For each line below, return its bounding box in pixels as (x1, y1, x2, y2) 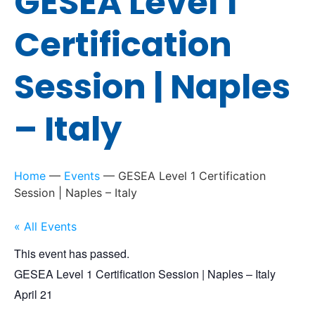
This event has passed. (14, 245, 129, 262)
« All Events (14, 219, 77, 233)
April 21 (14, 286, 53, 303)
